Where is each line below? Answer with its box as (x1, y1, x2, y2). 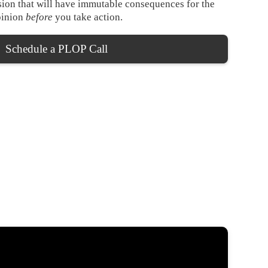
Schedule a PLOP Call (5, 42, 108, 56)
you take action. (52, 11, 123, 23)
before (25, 11, 53, 23)
